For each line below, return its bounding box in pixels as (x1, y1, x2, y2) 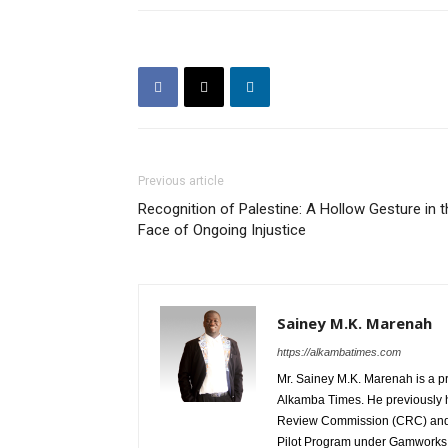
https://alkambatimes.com (277, 346, 401, 358)
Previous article (138, 174, 224, 188)
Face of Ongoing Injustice (138, 221, 306, 239)
